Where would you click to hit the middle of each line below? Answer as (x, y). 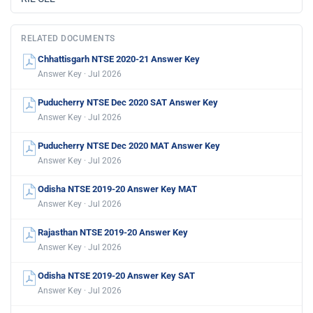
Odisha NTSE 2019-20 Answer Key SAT (116, 276)
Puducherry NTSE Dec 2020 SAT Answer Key (128, 102)
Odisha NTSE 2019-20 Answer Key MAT (117, 189)
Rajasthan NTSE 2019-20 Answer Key (113, 232)
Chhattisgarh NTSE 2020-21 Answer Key (119, 59)
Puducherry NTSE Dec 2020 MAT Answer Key (129, 146)
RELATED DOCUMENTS (68, 38)
